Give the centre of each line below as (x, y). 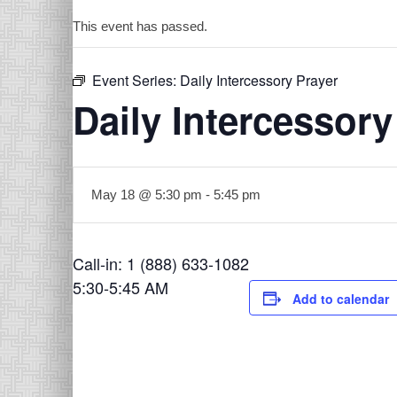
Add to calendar (341, 299)
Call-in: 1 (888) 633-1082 (161, 263)
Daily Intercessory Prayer (259, 80)
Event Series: (136, 80)
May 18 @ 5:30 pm (147, 195)
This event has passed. (140, 26)
